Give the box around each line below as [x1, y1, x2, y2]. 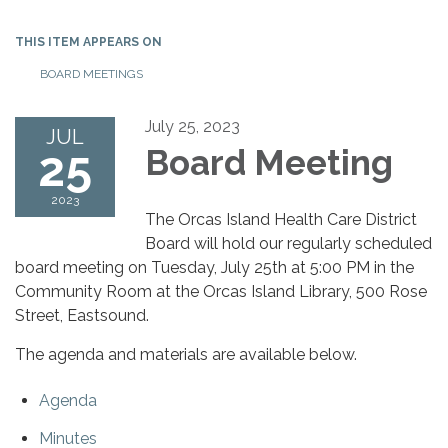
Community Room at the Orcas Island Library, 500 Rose [15, 281, 427, 301]
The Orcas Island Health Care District [145, 209, 417, 229]
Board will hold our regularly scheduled [145, 233, 432, 253]
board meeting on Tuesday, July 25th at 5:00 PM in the [15, 257, 414, 277]
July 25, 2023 [145, 116, 240, 136]
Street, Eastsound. [15, 305, 153, 325]
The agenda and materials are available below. [15, 344, 357, 364]
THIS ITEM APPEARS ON [15, 34, 162, 49]
